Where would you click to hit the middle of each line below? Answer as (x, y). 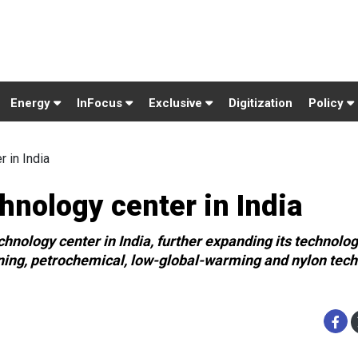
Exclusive (177, 103)
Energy (32, 103)
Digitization (261, 103)
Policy (328, 103)
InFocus (101, 103)
